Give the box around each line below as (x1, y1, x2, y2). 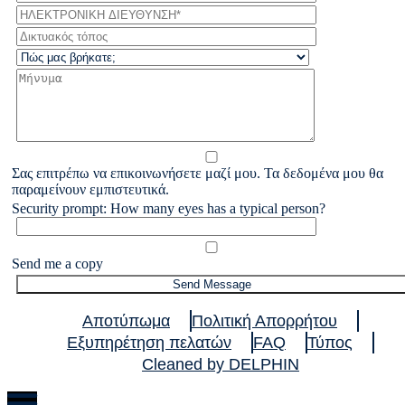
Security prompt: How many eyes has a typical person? (12, 201, 325, 216)
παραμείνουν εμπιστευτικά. (12, 182, 169, 197)
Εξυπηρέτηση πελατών (67, 334, 231, 352)
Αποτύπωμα (82, 312, 170, 330)
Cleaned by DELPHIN (142, 355, 299, 373)
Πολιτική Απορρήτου (192, 312, 337, 330)
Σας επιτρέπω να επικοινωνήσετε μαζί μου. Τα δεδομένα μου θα (12, 165, 383, 181)
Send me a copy (12, 256, 103, 271)
